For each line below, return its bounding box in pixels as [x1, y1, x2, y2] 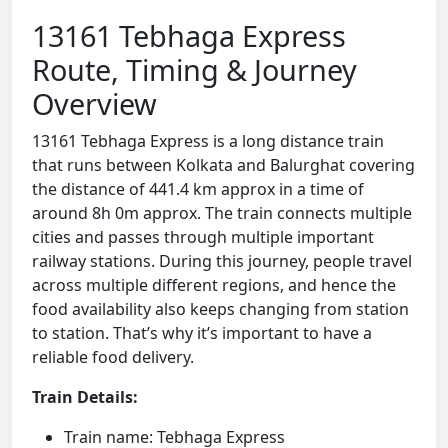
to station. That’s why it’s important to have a [32, 322, 372, 345]
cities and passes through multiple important [32, 226, 374, 249]
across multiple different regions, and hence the [32, 274, 396, 297]
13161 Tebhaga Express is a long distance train [32, 130, 384, 153]
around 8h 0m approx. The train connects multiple [32, 202, 412, 225]
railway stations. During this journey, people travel [32, 250, 412, 273]
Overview [32, 84, 157, 124]
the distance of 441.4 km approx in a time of [32, 178, 364, 201]
